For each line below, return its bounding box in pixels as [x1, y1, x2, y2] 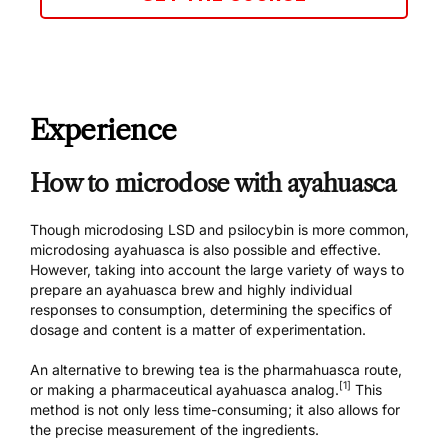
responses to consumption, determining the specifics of [30, 300, 392, 318]
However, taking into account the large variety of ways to [30, 260, 404, 278]
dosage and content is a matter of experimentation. [30, 320, 366, 338]
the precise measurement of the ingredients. [30, 420, 319, 438]
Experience [30, 112, 177, 147]
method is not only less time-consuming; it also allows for [30, 400, 400, 418]
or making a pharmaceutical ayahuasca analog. [30, 380, 339, 398]
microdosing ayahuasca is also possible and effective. [30, 240, 381, 258]
